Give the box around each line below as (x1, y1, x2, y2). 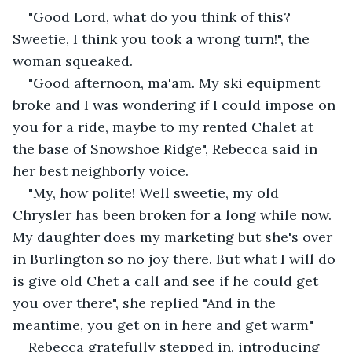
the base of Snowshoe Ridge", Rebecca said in (13, 139, 321, 158)
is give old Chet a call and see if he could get (13, 271, 322, 290)
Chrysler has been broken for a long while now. (13, 205, 335, 224)
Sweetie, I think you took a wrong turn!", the (13, 29, 313, 48)
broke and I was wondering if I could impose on (13, 95, 339, 114)
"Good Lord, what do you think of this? (28, 7, 295, 26)
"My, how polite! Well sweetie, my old (28, 183, 283, 202)
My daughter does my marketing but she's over (13, 227, 336, 246)
